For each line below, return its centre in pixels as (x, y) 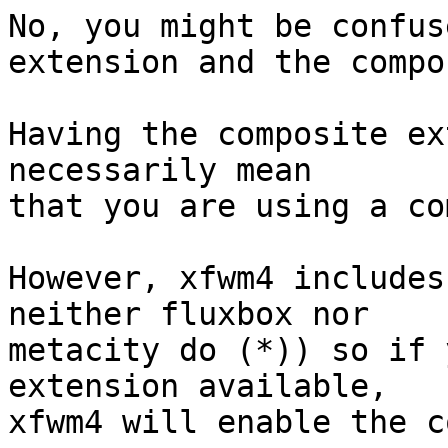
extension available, (198, 386)
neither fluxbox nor (188, 314)
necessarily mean (160, 170)
